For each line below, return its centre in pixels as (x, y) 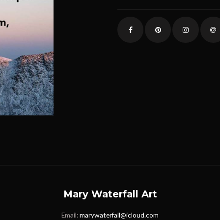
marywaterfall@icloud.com (119, 215)
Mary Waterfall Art (110, 194)
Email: (70, 215)
